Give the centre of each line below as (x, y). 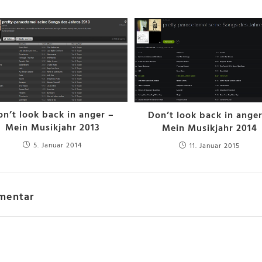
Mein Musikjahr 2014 (209, 128)
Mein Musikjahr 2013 (52, 128)
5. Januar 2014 (58, 146)
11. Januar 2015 (215, 146)
